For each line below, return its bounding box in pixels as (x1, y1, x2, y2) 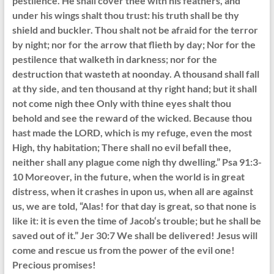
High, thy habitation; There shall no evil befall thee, (12, 141, 231, 154)
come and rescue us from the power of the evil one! (12, 244, 235, 256)
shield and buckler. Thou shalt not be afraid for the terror (12, 24, 258, 36)
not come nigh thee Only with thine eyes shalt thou (12, 97, 231, 109)
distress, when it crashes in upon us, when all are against (12, 185, 253, 198)
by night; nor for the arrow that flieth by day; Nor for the (12, 39, 256, 51)
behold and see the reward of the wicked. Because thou (12, 112, 252, 124)
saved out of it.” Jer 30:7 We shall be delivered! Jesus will (12, 229, 257, 242)
